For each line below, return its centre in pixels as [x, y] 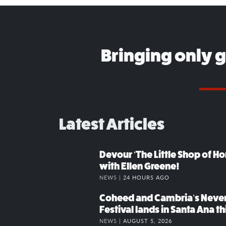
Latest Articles [112, 124]
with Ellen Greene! [139, 166]
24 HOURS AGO [146, 177]
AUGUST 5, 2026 [148, 220]
